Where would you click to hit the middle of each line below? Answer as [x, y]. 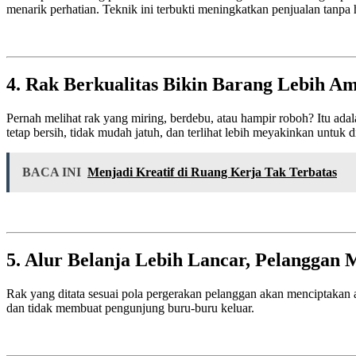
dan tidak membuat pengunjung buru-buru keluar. [130, 308]
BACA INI [52, 172]
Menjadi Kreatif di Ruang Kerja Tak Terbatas [212, 172]
